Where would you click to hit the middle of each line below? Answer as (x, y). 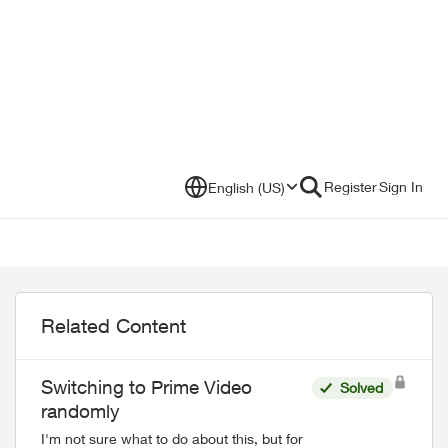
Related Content (113, 325)
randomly (80, 411)
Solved (361, 387)
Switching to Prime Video (146, 387)
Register (350, 186)
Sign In (401, 186)
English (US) (246, 187)
